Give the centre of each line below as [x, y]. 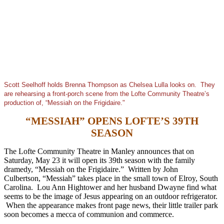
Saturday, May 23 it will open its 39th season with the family [99, 160]
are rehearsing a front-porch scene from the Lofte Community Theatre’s [107, 93]
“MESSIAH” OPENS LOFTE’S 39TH [112, 121]
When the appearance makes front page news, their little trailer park [111, 205]
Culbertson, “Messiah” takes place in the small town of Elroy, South [111, 178]
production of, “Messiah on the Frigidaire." [64, 102]
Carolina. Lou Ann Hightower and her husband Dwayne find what [110, 187]
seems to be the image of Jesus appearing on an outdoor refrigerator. [111, 196]
